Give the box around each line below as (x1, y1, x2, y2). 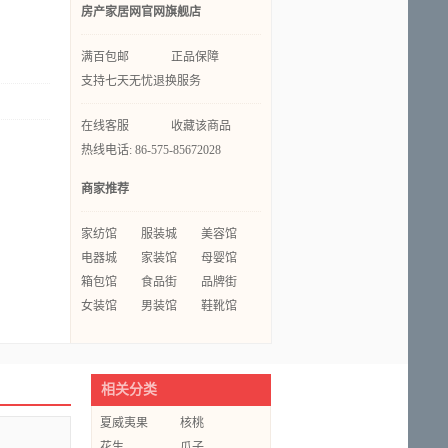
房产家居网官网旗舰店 (81, 5, 201, 19)
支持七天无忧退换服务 (81, 74, 201, 88)
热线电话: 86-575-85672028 (81, 143, 221, 157)
